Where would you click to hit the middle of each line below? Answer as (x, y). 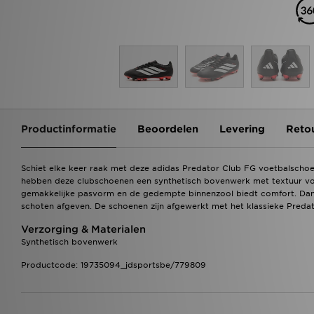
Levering (242, 129)
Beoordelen (168, 129)
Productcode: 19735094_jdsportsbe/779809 (114, 265)
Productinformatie (69, 129)
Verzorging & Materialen (83, 229)
